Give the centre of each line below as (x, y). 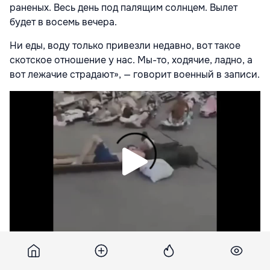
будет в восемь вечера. (64, 22)
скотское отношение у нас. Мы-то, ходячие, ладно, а (131, 60)
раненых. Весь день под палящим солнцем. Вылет (124, 8)
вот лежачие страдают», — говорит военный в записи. (135, 75)
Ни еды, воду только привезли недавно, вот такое (125, 46)
